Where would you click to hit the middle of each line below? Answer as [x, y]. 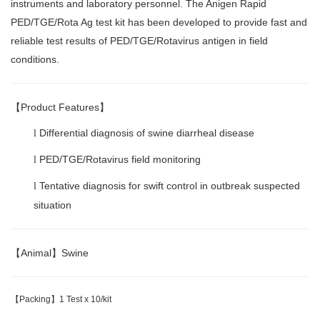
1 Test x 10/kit [85, 299]
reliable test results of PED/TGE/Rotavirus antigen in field [139, 40]
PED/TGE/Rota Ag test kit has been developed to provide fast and [159, 22]
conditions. [35, 59]
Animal [36, 252]
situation [52, 205]
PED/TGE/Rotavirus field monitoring [120, 159]
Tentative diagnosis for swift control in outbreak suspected [170, 185]
